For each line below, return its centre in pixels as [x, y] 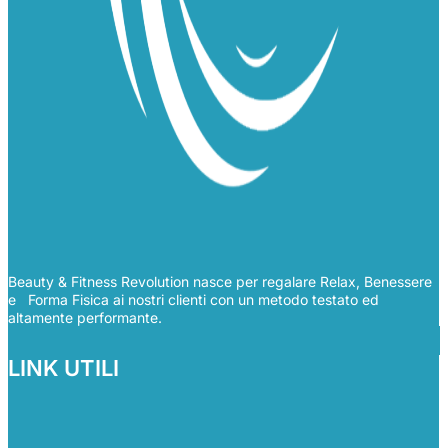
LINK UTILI [63, 368]
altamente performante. [85, 318]
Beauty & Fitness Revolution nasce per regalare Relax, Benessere [220, 282]
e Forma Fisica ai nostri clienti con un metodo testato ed [193, 300]
